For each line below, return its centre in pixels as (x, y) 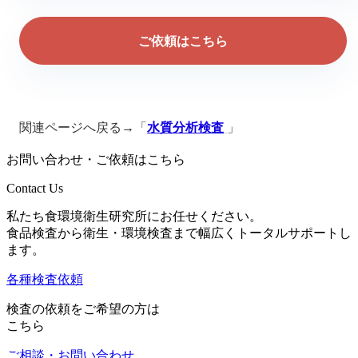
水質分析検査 (185, 127)
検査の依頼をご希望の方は (83, 308)
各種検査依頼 (45, 279)
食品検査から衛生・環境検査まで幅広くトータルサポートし (179, 233)
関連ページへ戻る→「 (83, 127)
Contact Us (35, 188)
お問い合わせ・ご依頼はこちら (96, 159)
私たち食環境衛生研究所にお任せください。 (134, 216)
